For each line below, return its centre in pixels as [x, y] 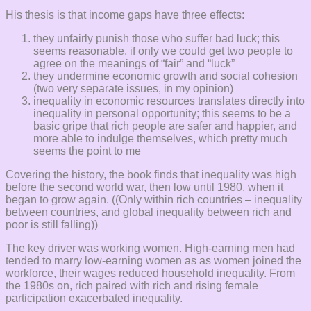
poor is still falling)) [52, 225]
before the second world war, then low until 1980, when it [144, 187]
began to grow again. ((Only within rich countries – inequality [154, 200]
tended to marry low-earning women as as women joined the [153, 261]
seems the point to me [87, 151]
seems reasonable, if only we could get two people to [163, 51]
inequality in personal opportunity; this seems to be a [162, 114]
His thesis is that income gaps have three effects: [125, 15]
